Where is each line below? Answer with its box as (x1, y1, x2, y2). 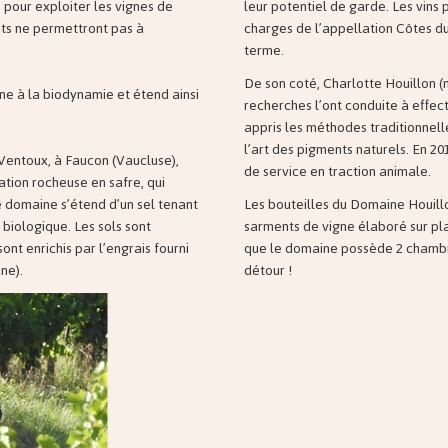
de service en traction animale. (244, 158, 431, 186)
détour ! (244, 257, 292, 285)
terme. (244, 36, 284, 64)
